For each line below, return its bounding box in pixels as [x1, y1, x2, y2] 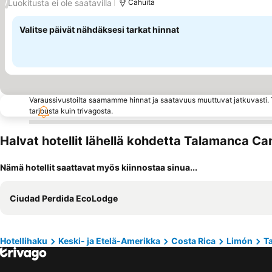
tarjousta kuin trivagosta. [29, 106, 113, 115]
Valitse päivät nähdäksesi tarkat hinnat [19, 24, 179, 35]
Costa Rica [171, 236, 216, 246]
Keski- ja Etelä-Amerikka [58, 236, 160, 246]
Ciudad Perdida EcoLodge [10, 193, 118, 203]
